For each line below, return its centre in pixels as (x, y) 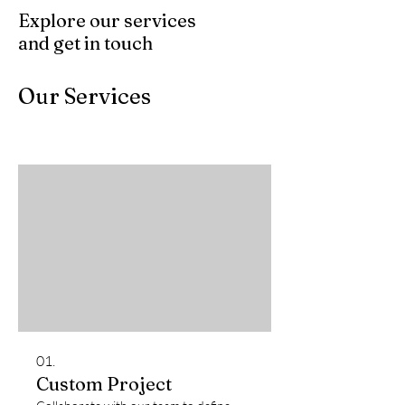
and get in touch (85, 43)
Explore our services (107, 20)
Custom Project (104, 383)
